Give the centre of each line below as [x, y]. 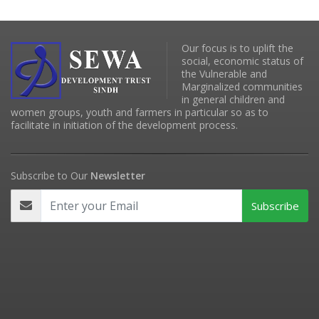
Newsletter [118, 176]
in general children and [233, 99]
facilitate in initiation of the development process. [124, 125]
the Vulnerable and [224, 74]
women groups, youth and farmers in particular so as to [140, 112]
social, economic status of [242, 61]
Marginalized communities [242, 87]
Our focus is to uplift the [237, 48]
